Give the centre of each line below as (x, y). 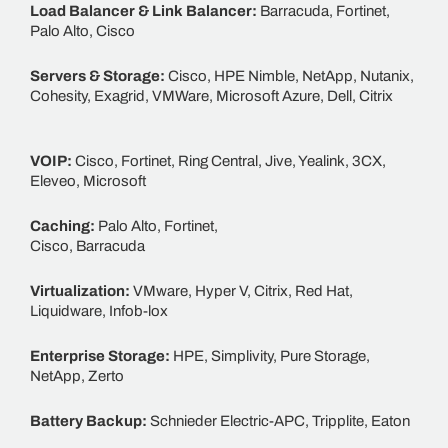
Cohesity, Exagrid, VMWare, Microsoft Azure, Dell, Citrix (211, 95)
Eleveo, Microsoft (88, 180)
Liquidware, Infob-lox (99, 310)
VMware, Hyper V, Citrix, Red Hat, (243, 290)
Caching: (64, 225)
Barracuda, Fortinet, (323, 10)
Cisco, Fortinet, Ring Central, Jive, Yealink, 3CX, (230, 160)
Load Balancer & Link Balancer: (143, 10)
